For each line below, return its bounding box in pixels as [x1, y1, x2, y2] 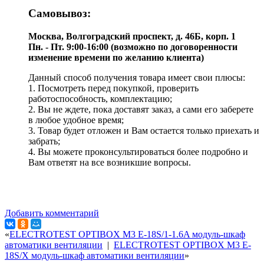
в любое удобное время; [28, 114, 124, 125]
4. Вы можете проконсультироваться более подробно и [28, 146, 248, 157]
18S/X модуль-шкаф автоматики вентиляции [5, 250, 184, 260]
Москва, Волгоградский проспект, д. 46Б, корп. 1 [28, 31, 236, 41]
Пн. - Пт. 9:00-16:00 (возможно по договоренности [28, 41, 237, 52]
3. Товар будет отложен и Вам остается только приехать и [28, 125, 259, 136]
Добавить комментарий [5, 207, 99, 218]
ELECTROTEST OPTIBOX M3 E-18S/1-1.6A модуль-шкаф [9, 229, 245, 239]
